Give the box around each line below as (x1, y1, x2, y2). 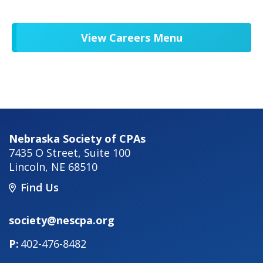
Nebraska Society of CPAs (9, 131, 146, 146)
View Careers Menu (80, 31, 183, 45)
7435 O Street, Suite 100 (9, 145, 130, 160)
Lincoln (9, 159, 45, 174)
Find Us (21, 180, 59, 195)
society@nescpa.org (9, 213, 114, 228)
